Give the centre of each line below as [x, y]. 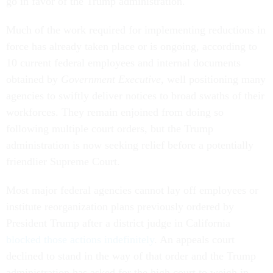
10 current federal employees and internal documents [123, 63]
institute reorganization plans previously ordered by [120, 207]
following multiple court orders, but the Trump [110, 129]
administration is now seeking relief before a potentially [130, 145]
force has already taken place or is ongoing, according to [132, 47]
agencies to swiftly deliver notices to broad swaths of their [135, 96]
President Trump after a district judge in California [118, 223]
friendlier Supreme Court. [65, 162]
